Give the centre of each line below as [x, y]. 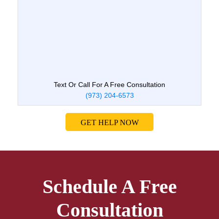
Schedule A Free [109, 186]
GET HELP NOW [109, 122]
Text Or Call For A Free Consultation [109, 85]
